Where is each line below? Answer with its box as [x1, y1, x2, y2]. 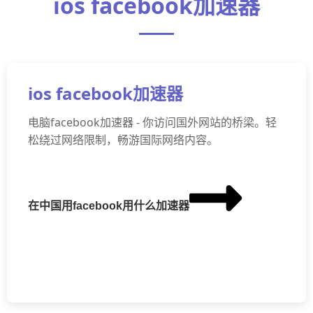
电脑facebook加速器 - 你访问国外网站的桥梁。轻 [28, 115, 277, 130]
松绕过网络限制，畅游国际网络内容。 [28, 132, 218, 147]
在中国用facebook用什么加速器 [28, 200, 189, 212]
